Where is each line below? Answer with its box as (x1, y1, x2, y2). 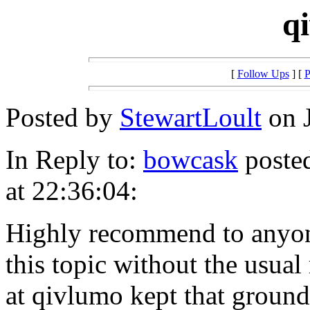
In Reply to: (6, 145, 143, 175)
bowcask (143, 145, 238, 175)
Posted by (6, 102, 120, 133)
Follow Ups (237, 68, 289, 80)
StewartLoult (120, 102, 262, 133)
